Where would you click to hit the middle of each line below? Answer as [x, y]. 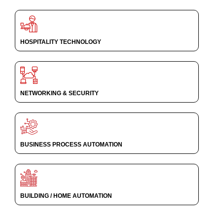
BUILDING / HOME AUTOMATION [66, 196]
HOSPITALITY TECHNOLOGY [61, 42]
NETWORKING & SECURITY [59, 93]
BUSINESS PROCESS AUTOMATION [71, 145]
